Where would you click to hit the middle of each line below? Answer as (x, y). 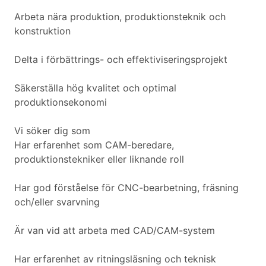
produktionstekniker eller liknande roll (99, 159)
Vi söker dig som (52, 131)
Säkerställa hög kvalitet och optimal (95, 88)
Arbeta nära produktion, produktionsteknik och (120, 17)
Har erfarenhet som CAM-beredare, (94, 145)
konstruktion (42, 31)
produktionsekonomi (61, 102)
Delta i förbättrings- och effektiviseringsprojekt (121, 60)
